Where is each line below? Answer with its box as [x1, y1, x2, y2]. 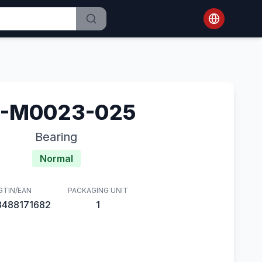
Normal [39, 153, 73, 164]
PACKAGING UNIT [67, 186, 128, 195]
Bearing [35, 130, 77, 144]
